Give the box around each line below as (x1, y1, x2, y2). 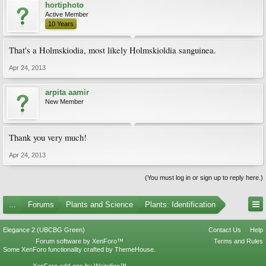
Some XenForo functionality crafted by (3, 246, 115, 253)
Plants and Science (66, 200, 133, 209)
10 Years (48, 20, 74, 27)
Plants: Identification (145, 200, 216, 209)
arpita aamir (45, 88, 89, 97)
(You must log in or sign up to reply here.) (145, 174, 263, 181)
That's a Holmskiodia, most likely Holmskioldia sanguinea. (9, 45, 216, 56)
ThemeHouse (115, 246, 154, 253)
